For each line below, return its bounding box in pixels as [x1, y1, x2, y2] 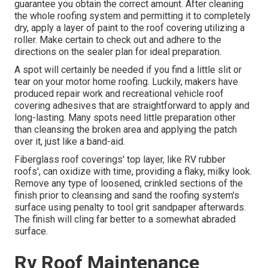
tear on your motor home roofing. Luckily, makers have [14, 76, 238, 88]
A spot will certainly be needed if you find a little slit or [14, 64, 242, 76]
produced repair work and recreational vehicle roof [14, 88, 224, 100]
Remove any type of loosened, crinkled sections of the [14, 178, 243, 190]
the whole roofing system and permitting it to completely [14, 10, 251, 22]
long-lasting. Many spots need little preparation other [14, 112, 236, 124]
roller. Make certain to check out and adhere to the [14, 34, 221, 46]
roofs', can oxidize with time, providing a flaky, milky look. [14, 166, 252, 178]
